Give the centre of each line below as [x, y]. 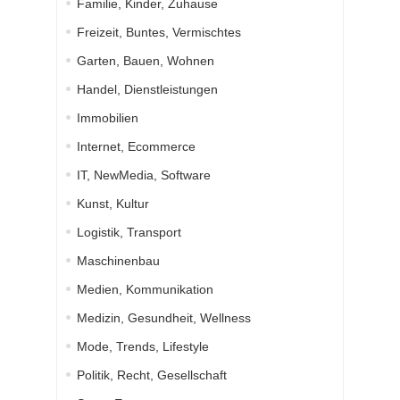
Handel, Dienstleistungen [147, 90]
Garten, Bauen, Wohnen [146, 61]
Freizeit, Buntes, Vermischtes [159, 33]
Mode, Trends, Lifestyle [143, 347]
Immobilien [108, 118]
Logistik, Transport [129, 233]
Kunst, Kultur [113, 204]
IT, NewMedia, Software [144, 175]
